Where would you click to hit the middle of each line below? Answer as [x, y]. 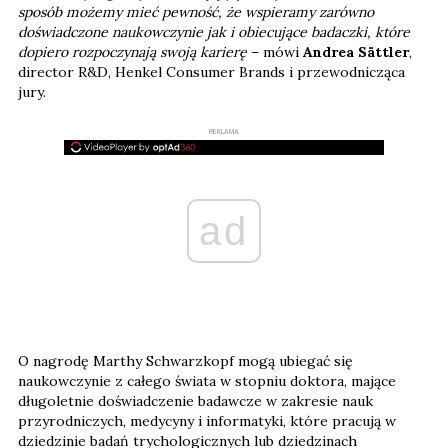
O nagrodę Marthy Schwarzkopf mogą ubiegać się [185, 360]
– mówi [277, 51]
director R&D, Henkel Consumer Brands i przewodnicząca [211, 71]
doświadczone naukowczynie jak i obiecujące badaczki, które [214, 31]
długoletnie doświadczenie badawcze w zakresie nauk [195, 400]
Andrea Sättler [356, 51]
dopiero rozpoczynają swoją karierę [134, 51]
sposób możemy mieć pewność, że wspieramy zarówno [196, 11]
